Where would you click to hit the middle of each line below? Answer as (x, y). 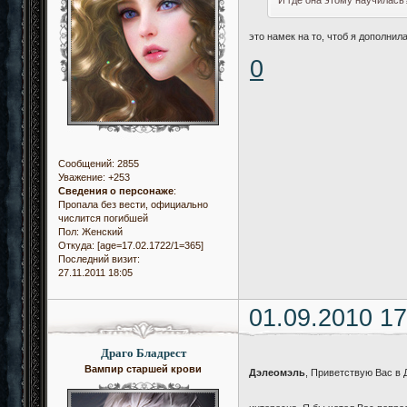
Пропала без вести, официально (133, 205)
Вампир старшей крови (143, 369)
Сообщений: (86, 164)
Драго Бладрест (143, 352)
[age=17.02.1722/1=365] (149, 246)
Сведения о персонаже (116, 191)
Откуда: (76, 246)
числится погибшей (103, 218)
